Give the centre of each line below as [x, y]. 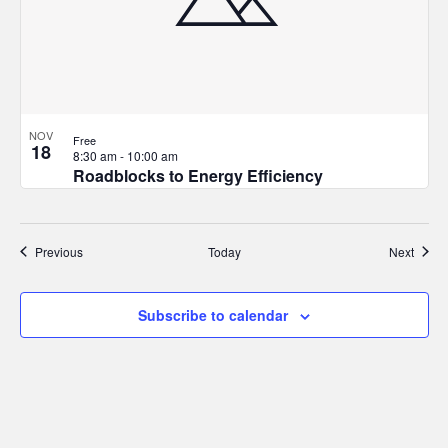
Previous [58, 251]
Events [100, 250]
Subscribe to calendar [213, 314]
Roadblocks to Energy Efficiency [197, 175]
